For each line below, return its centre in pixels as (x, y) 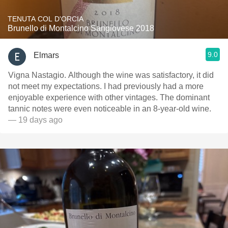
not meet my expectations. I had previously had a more (106, 86)
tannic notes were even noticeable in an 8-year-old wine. (110, 109)
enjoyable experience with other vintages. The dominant (109, 97)
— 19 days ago (35, 120)
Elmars (46, 55)
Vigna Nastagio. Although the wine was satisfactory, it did (111, 75)
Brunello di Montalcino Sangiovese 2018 (81, 28)
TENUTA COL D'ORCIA (46, 19)
